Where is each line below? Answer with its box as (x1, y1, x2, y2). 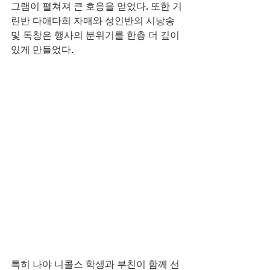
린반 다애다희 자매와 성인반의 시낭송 (11, 15, 177, 27)
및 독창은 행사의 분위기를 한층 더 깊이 (11, 30, 182, 42)
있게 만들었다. (11, 44, 74, 56)
